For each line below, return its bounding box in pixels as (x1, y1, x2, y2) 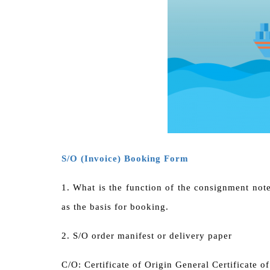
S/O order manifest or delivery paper (73, 231, 232, 240)
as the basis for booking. (61, 202, 169, 212)
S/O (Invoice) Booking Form (61, 154, 189, 163)
